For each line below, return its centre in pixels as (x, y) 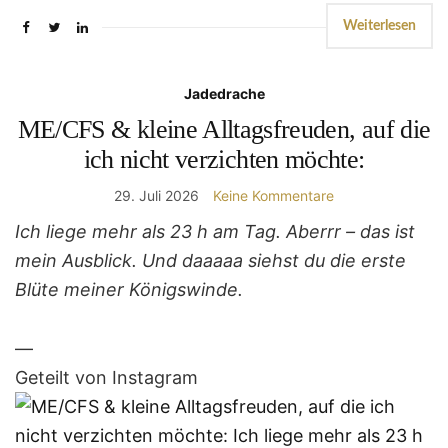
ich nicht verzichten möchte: (224, 160)
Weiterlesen (379, 26)
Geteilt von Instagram (106, 378)
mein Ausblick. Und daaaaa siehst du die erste (210, 261)
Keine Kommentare (273, 196)
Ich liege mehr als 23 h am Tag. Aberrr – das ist (215, 232)
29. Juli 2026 (156, 196)
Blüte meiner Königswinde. (129, 290)
